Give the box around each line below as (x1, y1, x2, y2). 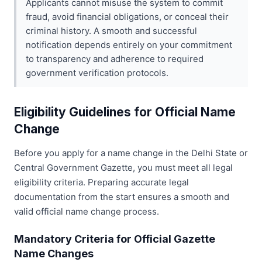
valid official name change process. (14, 206, 159, 218)
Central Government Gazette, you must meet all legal (14, 162, 233, 174)
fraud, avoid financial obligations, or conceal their (26, 11, 229, 23)
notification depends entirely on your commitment (26, 39, 232, 51)
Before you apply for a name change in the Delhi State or (14, 147, 248, 159)
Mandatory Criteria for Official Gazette (14, 233, 215, 246)
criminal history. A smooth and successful (26, 25, 197, 37)
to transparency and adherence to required (26, 53, 204, 65)
